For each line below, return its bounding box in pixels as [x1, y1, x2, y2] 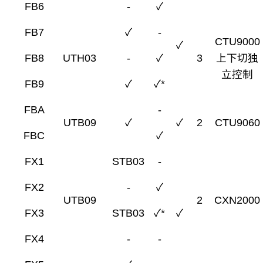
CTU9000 [214, 35, 260, 48]
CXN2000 [214, 194, 260, 206]
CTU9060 [214, 116, 260, 129]
